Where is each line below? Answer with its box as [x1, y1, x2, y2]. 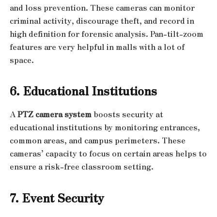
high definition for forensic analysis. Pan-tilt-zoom [10, 28, 203, 40]
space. [10, 54, 34, 66]
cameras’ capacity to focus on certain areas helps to [10, 148, 207, 159]
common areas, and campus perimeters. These [10, 135, 186, 146]
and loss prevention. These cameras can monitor [10, 2, 195, 14]
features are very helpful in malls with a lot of [10, 41, 185, 53]
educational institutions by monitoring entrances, [10, 122, 200, 133]
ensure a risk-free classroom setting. [10, 161, 154, 172]
